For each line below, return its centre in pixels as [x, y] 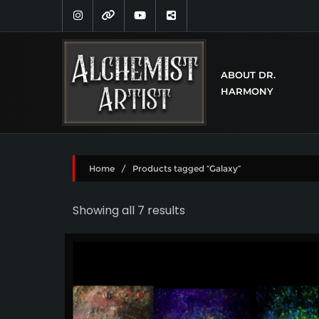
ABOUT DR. [248, 75]
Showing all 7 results [129, 210]
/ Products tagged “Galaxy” [178, 168]
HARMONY [247, 91]
